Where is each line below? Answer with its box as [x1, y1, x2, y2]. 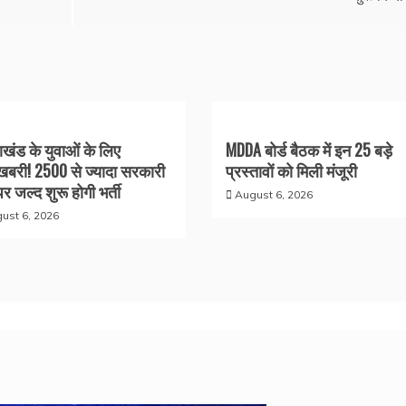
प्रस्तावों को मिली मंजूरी [225, 158, 357, 182]
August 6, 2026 [234, 187, 313, 201]
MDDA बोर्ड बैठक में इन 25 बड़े [225, 137, 392, 161]
